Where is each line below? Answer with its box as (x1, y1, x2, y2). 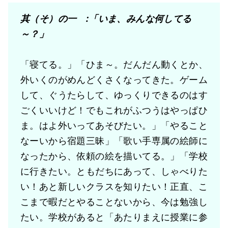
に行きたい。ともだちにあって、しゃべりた (20, 165, 208, 178)
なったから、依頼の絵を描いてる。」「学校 (20, 150, 208, 162)
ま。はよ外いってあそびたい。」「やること (20, 119, 208, 132)
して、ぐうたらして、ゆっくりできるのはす (20, 89, 208, 101)
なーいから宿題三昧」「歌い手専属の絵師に (20, 134, 208, 147)
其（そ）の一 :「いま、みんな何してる (20, 12, 192, 25)
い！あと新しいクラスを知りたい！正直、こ (20, 180, 208, 193)
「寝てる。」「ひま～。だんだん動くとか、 (20, 58, 208, 71)
